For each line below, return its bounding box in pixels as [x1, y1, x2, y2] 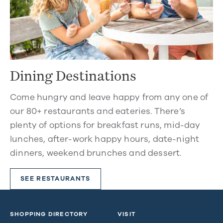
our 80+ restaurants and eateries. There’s [10, 105, 185, 117]
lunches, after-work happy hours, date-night [10, 133, 200, 145]
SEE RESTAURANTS [20, 174, 91, 183]
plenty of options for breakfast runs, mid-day [10, 119, 201, 131]
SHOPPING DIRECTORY [10, 210, 88, 218]
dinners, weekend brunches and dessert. [10, 147, 182, 159]
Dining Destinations [10, 66, 136, 84]
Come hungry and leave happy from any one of [10, 91, 209, 103]
